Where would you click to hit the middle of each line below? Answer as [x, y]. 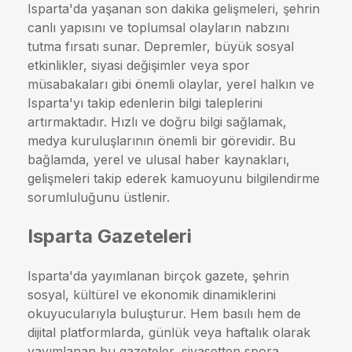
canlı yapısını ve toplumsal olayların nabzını [158, 27]
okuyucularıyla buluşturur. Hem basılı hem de [164, 313]
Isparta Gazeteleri [110, 236]
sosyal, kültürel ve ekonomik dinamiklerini [152, 294]
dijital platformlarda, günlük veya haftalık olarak [169, 332]
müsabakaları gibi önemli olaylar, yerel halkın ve [171, 84]
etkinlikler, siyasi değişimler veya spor [139, 65]
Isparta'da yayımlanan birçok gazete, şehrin [158, 275]
